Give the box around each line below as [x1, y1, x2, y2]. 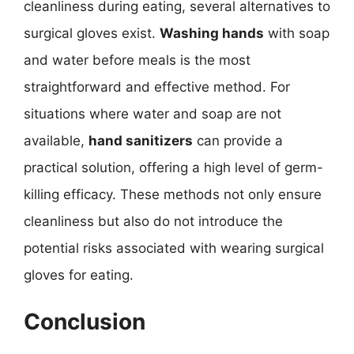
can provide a [193, 133, 283, 149]
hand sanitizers [88, 133, 193, 149]
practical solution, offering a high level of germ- [24, 160, 323, 175]
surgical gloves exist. [24, 25, 160, 41]
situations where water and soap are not [24, 106, 281, 122]
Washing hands [160, 25, 264, 41]
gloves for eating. [24, 267, 134, 283]
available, [24, 133, 88, 149]
